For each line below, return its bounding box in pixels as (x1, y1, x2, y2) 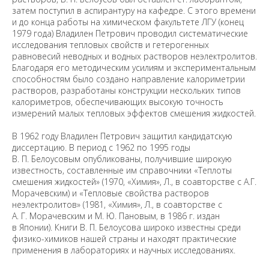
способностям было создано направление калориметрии (12, 73, 245, 85)
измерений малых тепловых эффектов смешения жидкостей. (12, 107, 256, 119)
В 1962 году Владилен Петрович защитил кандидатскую (12, 130, 232, 142)
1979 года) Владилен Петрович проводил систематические (12, 28, 248, 39)
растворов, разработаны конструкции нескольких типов (12, 85, 241, 96)
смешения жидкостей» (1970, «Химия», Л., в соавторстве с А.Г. (12, 176, 256, 187)
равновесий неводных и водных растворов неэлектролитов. (12, 50, 257, 62)
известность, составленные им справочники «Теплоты (12, 165, 232, 176)
